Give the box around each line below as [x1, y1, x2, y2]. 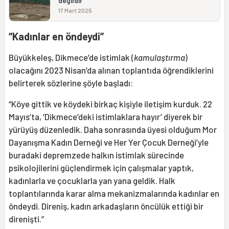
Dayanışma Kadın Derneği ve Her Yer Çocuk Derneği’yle [9, 136, 209, 147]
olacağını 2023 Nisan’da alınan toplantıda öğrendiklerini [9, 64, 214, 75]
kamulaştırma [134, 52, 185, 62]
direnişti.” [9, 213, 44, 224]
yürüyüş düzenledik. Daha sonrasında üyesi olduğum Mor [9, 124, 217, 134]
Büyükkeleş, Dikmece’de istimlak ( [9, 52, 134, 62]
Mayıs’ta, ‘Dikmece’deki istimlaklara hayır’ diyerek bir [9, 111, 202, 122]
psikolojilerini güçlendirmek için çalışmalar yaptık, [9, 162, 194, 173]
